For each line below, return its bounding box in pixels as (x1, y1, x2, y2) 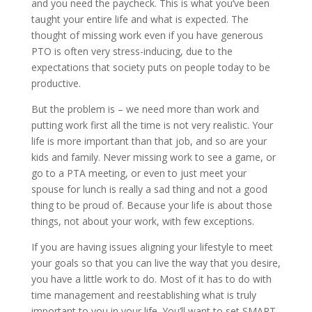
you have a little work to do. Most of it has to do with (31, 272, 272, 286)
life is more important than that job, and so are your (31, 134, 267, 148)
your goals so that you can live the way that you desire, (31, 256, 281, 270)
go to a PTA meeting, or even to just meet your (31, 166, 247, 180)
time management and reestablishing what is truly (31, 288, 256, 302)
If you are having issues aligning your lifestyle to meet (31, 240, 273, 254)
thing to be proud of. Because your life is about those (31, 198, 272, 212)
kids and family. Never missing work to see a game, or (31, 150, 276, 164)
